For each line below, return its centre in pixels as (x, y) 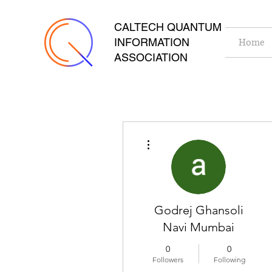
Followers (168, 260)
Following (229, 260)
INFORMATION (152, 42)
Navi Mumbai (199, 227)
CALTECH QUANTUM (168, 27)
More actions (173, 136)
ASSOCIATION (151, 57)
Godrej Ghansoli (199, 210)
